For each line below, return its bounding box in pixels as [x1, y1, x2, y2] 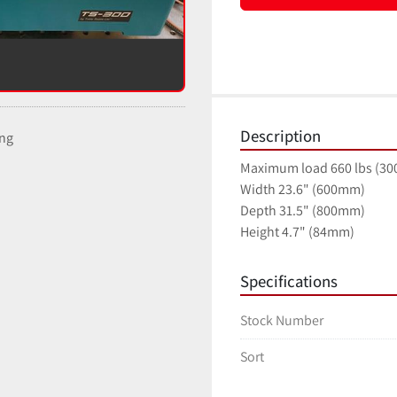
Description [240, 125, 321, 147]
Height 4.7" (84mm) [240, 222, 354, 242]
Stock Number [240, 311, 323, 331]
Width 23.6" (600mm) [240, 180, 365, 199]
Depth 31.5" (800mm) [240, 201, 365, 221]
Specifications [240, 270, 338, 292]
